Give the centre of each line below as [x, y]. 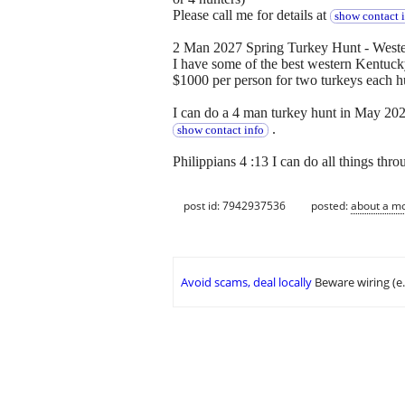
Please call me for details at [251, 15]
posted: [331, 205]
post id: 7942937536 [235, 205]
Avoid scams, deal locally [246, 283]
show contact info [220, 131]
